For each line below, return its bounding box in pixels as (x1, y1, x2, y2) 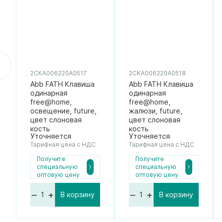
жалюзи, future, (129, 106, 182, 115)
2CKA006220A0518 (129, 69, 186, 77)
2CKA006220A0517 (30, 69, 87, 77)
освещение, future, (30, 106, 97, 115)
